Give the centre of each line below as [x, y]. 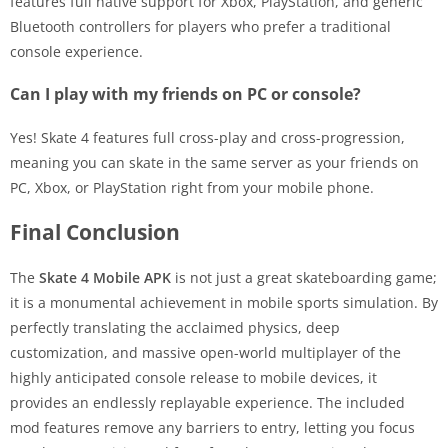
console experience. [76, 51]
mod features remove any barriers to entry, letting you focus [212, 427]
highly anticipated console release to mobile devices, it [193, 377]
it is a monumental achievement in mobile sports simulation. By [224, 302]
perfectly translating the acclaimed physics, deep [175, 327]
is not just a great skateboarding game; [304, 277]
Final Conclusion [95, 231]
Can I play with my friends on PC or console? [185, 93]
